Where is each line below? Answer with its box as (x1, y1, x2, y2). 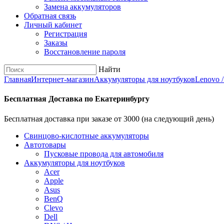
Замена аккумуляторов (44, 2, 121, 11)
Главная (4, 75, 31, 83)
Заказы (44, 38, 67, 47)
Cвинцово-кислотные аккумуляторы (24, 131, 149, 140)
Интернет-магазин (31, 75, 94, 83)
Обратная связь (24, 11, 76, 20)
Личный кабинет (24, 20, 82, 29)
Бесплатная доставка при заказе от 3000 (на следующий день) (4, 114, 214, 123)
